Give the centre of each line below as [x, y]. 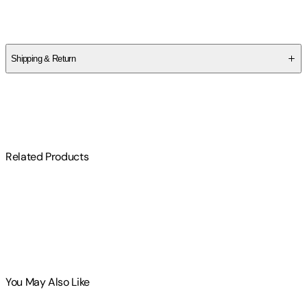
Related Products [47, 157]
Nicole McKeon [39, 25]
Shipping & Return [44, 58]
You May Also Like [48, 282]
